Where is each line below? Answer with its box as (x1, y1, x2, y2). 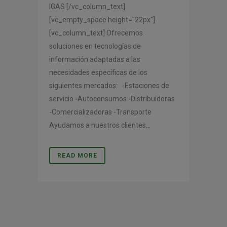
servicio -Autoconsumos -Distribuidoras (49, 95, 175, 103)
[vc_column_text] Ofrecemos (49, 29, 143, 37)
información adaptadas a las (49, 55, 140, 64)
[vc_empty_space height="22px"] (49, 16, 155, 24)
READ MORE (57, 152, 97, 160)
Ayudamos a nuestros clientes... (49, 121, 150, 130)
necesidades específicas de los (49, 68, 147, 77)
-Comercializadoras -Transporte (49, 108, 152, 117)
